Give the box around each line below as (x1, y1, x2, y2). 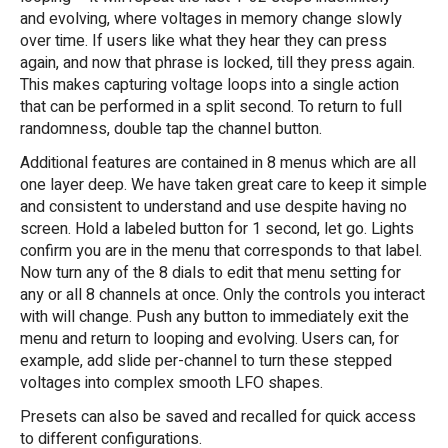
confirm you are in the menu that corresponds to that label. (20, 238, 422, 263)
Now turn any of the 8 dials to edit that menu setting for (20, 260, 401, 285)
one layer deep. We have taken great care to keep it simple (20, 172, 427, 197)
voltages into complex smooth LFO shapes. (20, 370, 323, 395)
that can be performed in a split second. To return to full (20, 94, 402, 119)
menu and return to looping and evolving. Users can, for (20, 326, 399, 351)
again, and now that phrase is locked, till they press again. (20, 50, 415, 75)
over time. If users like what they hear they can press (20, 28, 387, 53)
